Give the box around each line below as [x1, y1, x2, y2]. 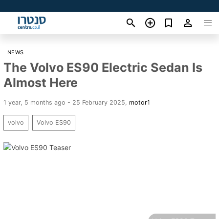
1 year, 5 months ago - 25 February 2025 [3, 98, 125, 106]
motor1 [129, 98, 150, 106]
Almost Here [3, 75, 78, 90]
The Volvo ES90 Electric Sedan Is [3, 60, 202, 75]
